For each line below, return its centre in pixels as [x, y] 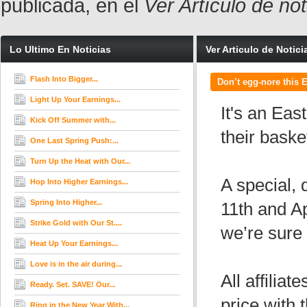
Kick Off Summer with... [73, 120]
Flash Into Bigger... [64, 79]
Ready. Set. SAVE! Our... [73, 284]
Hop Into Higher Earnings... [79, 182]
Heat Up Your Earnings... [74, 243]
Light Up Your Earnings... [75, 99]
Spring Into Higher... [66, 202]
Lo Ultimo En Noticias [60, 49]
